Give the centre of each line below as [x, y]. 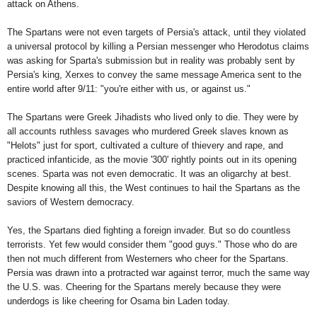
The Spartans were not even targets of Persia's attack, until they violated [156, 32]
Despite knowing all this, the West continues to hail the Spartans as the [154, 188]
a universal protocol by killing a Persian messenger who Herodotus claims [158, 46]
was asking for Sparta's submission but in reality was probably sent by [151, 60]
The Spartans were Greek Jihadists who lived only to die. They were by [153, 117]
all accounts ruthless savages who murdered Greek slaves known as [148, 131]
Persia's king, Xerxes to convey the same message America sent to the [154, 74]
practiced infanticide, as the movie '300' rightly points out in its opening [152, 159]
